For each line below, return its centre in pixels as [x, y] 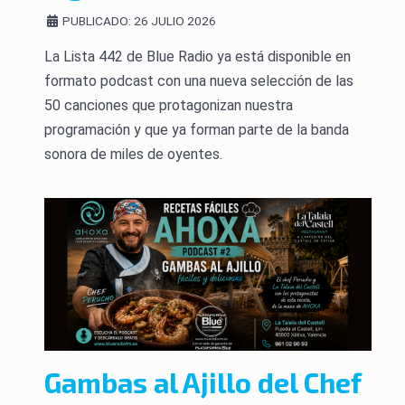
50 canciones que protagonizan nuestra [169, 105]
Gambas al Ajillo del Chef [202, 383]
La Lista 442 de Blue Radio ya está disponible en [198, 56]
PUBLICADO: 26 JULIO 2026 [139, 20]
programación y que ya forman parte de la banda [197, 129]
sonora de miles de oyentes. [133, 154]
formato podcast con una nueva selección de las [199, 80]
